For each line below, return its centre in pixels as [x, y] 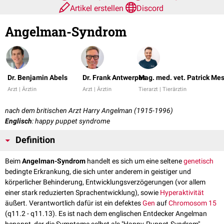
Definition [35, 140]
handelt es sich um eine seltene [134, 161]
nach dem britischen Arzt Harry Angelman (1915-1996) [89, 111]
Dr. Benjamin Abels [37, 78]
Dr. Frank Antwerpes [114, 78]
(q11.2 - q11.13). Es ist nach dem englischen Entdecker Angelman [106, 214]
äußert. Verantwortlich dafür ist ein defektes [74, 203]
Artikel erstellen [98, 8]
